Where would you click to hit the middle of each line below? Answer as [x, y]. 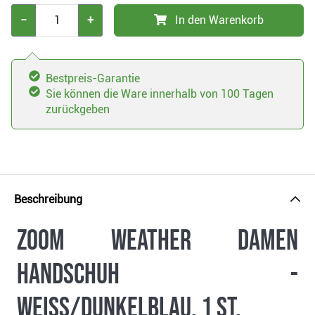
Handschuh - [157, 275]
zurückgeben [78, 110]
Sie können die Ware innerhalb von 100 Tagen [160, 94]
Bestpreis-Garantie [93, 79]
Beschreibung [48, 200]
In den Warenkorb [219, 20]
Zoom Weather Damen [157, 242]
